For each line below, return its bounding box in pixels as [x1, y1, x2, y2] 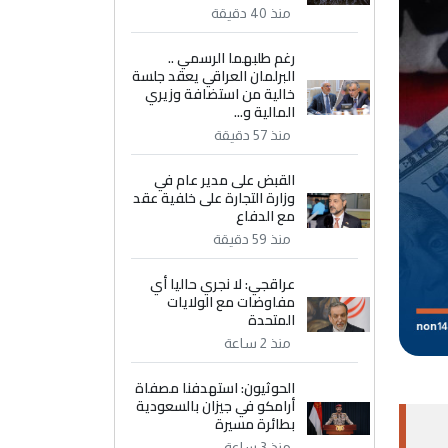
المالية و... [234, 99, 296, 125]
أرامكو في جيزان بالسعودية [136, 393, 296, 419]
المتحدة [248, 307, 296, 333]
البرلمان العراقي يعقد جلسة [132, 63, 296, 89]
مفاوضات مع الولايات [167, 289, 296, 315]
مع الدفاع [236, 203, 296, 229]
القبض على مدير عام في [154, 167, 296, 193]
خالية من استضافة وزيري [145, 81, 296, 107]
